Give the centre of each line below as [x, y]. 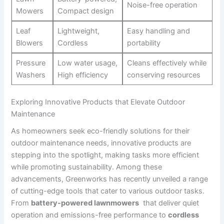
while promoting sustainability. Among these [87, 167]
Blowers [29, 43]
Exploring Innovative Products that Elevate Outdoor [98, 102]
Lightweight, [78, 31]
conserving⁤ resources [163, 75]
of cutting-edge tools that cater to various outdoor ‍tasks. [108, 191]
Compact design [85, 11]
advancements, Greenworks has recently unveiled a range [110, 179]
